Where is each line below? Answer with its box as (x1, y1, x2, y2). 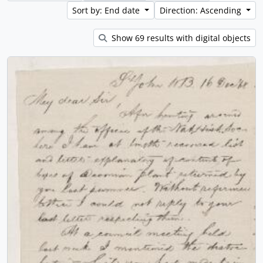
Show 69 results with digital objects (109, 32, 251, 43)
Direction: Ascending (160, 5, 244, 16)
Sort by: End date (72, 5, 143, 16)
